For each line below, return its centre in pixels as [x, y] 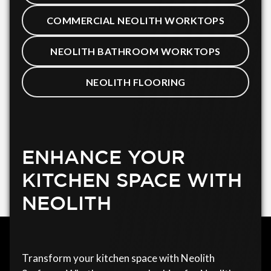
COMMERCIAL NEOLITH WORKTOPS [135, 20]
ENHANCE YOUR [103, 157]
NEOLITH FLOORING [135, 82]
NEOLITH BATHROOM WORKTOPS [135, 51]
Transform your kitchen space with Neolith [118, 258]
